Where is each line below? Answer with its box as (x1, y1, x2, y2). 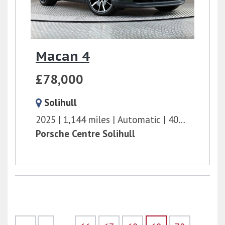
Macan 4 (36, 48, 89, 64)
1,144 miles (63, 114, 110, 126)
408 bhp (168, 114, 178, 126)
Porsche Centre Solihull (36, 128, 135, 140)
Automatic (118, 114, 161, 126)
